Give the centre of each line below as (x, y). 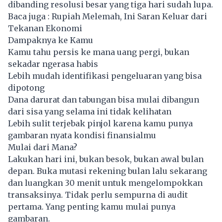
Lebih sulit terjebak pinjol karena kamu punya (100, 123)
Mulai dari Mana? (43, 147)
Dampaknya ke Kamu (51, 40)
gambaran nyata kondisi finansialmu (82, 135)
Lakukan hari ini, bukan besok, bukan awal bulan (106, 159)
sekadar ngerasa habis (53, 64)
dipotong (26, 87)
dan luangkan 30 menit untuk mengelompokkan (105, 183)
